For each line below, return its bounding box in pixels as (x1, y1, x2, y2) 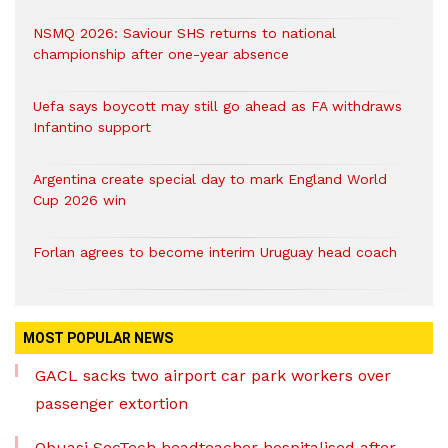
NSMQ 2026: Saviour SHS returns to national (33, 25, 336, 42)
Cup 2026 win (33, 192, 126, 209)
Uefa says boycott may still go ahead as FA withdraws (33, 98, 402, 115)
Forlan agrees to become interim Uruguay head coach (33, 244, 397, 261)
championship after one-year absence (33, 46, 289, 63)
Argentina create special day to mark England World (33, 171, 387, 188)
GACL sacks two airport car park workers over (35, 366, 391, 386)
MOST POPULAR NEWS (23, 330, 173, 347)
